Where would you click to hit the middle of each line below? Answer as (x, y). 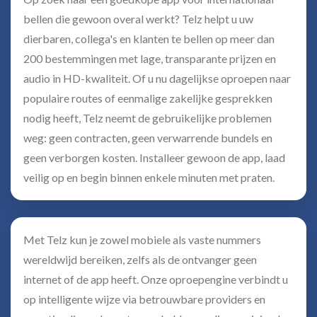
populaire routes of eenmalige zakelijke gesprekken (148, 98)
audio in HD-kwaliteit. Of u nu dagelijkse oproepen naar (157, 78)
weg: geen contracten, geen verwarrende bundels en (148, 138)
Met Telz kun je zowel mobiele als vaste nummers (142, 240)
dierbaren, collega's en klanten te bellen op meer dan (149, 39)
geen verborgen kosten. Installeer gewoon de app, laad (154, 157)
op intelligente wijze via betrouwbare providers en (144, 299)
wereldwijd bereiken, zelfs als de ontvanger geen (140, 259)
